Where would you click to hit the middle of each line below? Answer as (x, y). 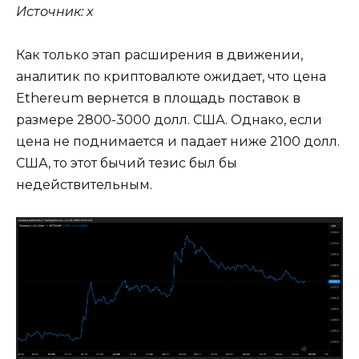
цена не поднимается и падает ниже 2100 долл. (178, 142)
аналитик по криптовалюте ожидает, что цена (171, 77)
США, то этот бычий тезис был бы (127, 163)
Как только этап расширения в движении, (159, 55)
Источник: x (55, 11)
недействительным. (84, 185)
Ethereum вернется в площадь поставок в (158, 99)
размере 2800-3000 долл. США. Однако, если (169, 120)
